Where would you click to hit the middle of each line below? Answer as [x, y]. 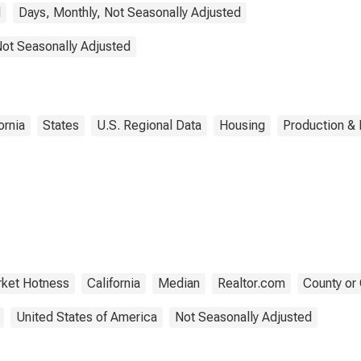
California [114, 283]
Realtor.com [251, 283]
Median [179, 283]
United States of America [87, 317]
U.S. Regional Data [149, 125]
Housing [242, 125]
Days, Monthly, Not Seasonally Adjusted [130, 12]
